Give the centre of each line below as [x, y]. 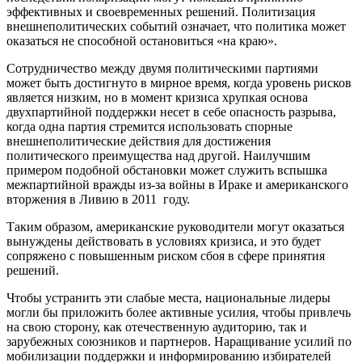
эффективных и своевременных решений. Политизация [161, 11]
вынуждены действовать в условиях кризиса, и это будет [164, 241]
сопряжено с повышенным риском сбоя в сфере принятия [166, 255]
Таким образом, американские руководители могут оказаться [175, 226]
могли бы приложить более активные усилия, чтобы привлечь [179, 312]
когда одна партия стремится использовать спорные [149, 126]
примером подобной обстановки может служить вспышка [167, 170]
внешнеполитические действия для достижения [139, 141]
